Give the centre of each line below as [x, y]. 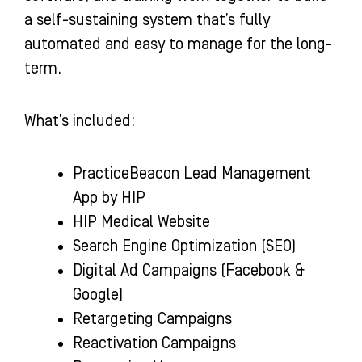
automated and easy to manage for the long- [178, 44]
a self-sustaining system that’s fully [147, 20]
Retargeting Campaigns [152, 319]
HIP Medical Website [141, 222]
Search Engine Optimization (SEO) [184, 246]
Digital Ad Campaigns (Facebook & [189, 271]
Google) [98, 295]
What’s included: [80, 121]
